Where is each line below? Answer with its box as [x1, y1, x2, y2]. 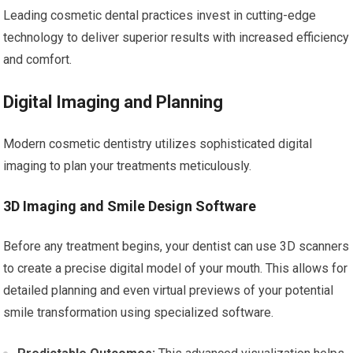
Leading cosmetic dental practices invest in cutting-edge [3, 8, 317, 23]
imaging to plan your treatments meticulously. [3, 158, 252, 173]
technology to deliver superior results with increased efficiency [3, 30, 350, 45]
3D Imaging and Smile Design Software [3, 198, 257, 214]
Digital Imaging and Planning [3, 92, 224, 112]
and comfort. [3, 52, 72, 67]
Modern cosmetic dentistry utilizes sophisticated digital [3, 136, 313, 151]
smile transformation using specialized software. [3, 305, 274, 320]
